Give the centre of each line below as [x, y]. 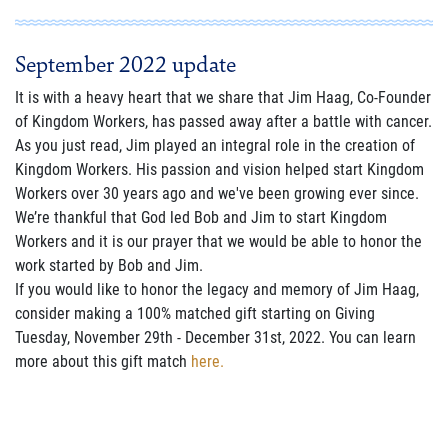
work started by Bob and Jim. [109, 266]
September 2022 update [125, 64]
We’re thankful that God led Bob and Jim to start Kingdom [201, 218]
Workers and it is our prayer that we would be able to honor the [218, 242]
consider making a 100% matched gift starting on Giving [195, 314]
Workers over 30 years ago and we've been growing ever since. [219, 194]
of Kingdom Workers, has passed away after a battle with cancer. [223, 122]
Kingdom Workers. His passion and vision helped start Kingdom [219, 170]
